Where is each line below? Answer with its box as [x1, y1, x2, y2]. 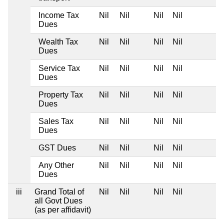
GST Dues [38, 143, 76, 152]
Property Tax [38, 90, 83, 99]
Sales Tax [38, 116, 73, 125]
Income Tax [38, 10, 79, 19]
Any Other [38, 160, 74, 169]
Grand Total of [34, 187, 84, 196]
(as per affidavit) [34, 205, 91, 214]
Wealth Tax [38, 37, 78, 46]
